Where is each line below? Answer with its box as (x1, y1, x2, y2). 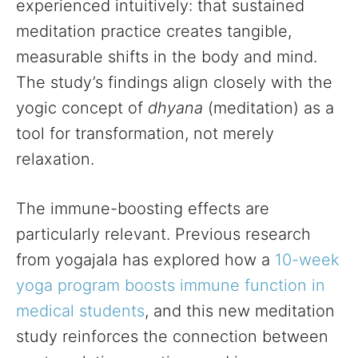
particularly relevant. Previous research (16, 225, 311, 244)
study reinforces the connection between (16, 327, 328, 346)
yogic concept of (16, 98, 148, 117)
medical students (16, 301, 145, 320)
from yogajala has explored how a (16, 250, 275, 269)
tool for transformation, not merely (16, 124, 274, 143)
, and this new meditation (145, 301, 335, 320)
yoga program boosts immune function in (16, 276, 325, 295)
